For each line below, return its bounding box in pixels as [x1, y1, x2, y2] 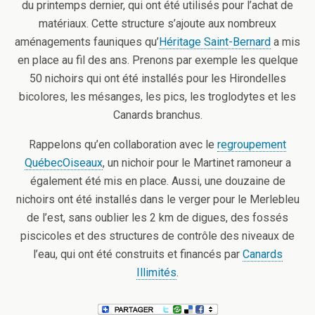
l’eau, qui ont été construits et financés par [32, 247, 243, 262]
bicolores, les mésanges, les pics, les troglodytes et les [19, 90, 296, 104]
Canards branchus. [112, 108, 202, 122]
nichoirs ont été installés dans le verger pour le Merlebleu [15, 193, 300, 207]
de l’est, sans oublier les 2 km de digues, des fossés [27, 211, 288, 225]
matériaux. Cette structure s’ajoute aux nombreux [39, 17, 276, 31]
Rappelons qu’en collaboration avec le [29, 138, 217, 152]
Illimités [136, 266, 176, 280]
